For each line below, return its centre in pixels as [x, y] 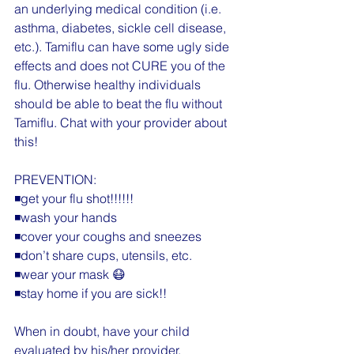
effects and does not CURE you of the [121, 66]
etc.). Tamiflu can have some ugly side [123, 47]
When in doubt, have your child [104, 331]
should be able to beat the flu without [120, 104]
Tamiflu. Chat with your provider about [122, 123]
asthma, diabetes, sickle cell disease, [122, 28]
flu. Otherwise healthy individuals [109, 85]
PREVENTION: [55, 180]
